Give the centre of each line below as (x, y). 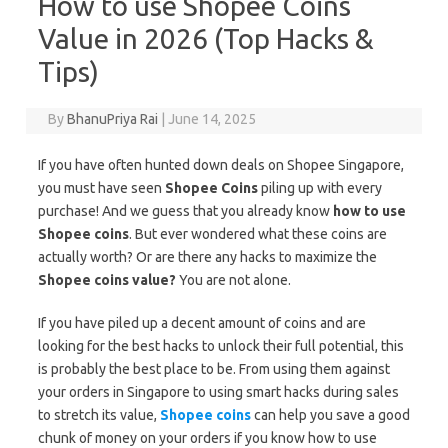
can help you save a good (332, 414)
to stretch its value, (99, 414)
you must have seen (101, 187)
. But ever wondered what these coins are (258, 233)
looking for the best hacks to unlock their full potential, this (221, 345)
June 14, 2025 (212, 118)
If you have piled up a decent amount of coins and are (202, 322)
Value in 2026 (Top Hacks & (206, 38)
